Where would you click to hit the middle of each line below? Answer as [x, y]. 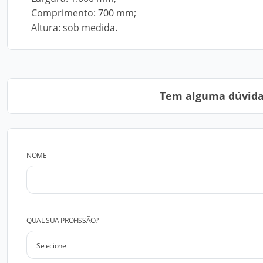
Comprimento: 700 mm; [84, 13]
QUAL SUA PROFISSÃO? [63, 220]
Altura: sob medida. [74, 28]
